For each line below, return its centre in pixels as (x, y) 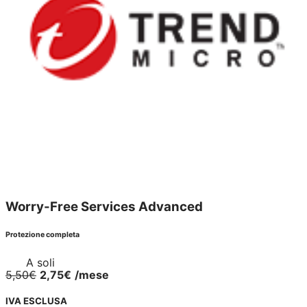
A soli (40, 263)
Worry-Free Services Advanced (104, 207)
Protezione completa (42, 235)
